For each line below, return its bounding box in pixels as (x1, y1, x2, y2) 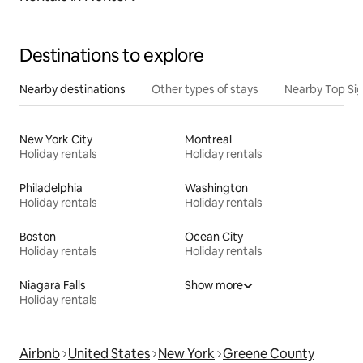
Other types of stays (152, 81, 258, 96)
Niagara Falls (19, 277, 86, 293)
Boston (19, 228, 56, 244)
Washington (185, 180, 248, 195)
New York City (19, 131, 92, 147)
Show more (185, 277, 243, 293)
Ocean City (185, 228, 243, 244)
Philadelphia (19, 180, 83, 195)
